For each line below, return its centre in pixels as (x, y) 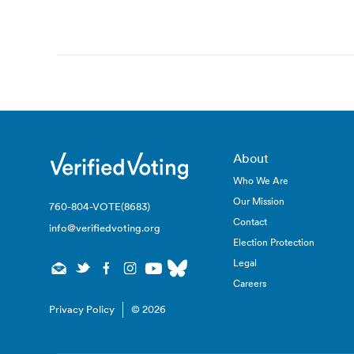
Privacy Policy (82, 309)
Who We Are (261, 181)
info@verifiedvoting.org (105, 228)
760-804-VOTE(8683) (100, 206)
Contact (250, 222)
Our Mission (259, 201)
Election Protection (274, 242)
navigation (125, 42)
